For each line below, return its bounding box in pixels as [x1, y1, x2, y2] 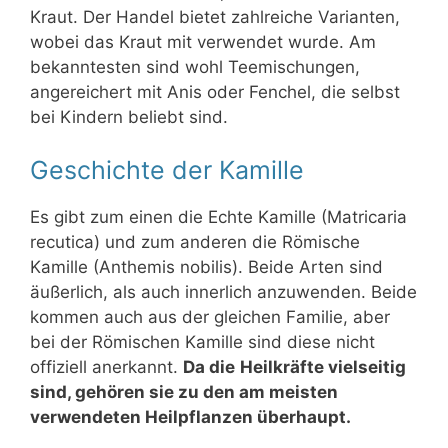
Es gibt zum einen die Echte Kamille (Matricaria [30, 207, 407, 228]
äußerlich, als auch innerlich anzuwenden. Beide [30, 282, 417, 303]
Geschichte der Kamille [30, 155, 304, 186]
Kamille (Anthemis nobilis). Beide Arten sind [30, 257, 383, 278]
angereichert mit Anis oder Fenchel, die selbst [30, 81, 400, 102]
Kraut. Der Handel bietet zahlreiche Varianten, [30, 6, 400, 27]
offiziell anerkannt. [30, 357, 183, 378]
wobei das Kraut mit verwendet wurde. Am [30, 31, 376, 52]
